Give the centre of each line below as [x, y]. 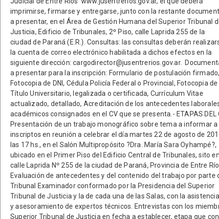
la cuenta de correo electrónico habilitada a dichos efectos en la [111, 52]
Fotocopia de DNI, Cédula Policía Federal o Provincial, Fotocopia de [114, 83]
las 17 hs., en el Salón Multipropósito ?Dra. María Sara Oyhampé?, [113, 145]
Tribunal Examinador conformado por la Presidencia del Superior [113, 186]
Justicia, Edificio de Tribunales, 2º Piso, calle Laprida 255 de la [108, 32]
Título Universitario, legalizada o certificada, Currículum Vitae [107, 93]
